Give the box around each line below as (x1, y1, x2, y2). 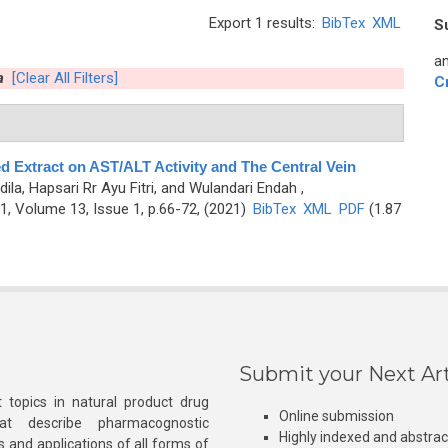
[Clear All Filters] (11, 69, 118, 87)
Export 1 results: (209, 14, 319, 32)
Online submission (279, 408, 394, 424)
